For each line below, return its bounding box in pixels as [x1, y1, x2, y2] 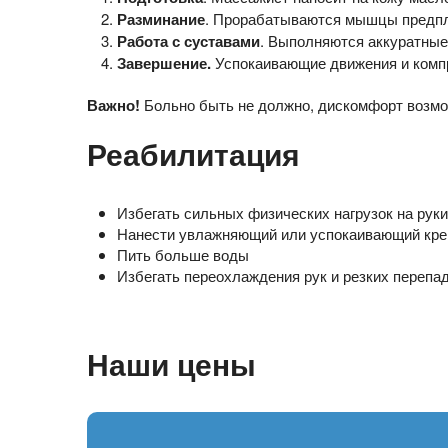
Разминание [117, 8, 205, 31]
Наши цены [87, 342, 256, 386]
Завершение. [117, 52, 211, 75]
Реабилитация [87, 132, 300, 176]
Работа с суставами [117, 30, 260, 53]
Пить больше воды [117, 244, 249, 266]
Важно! [87, 94, 140, 117]
